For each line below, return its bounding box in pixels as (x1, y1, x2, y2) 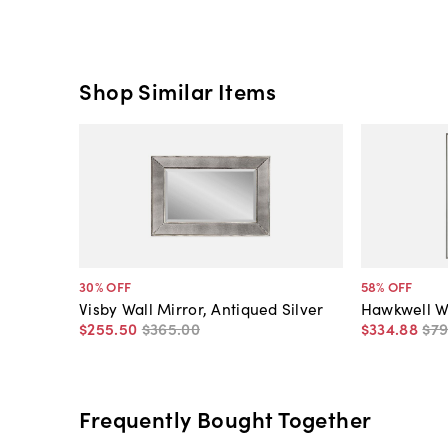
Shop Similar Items (79, 75, 277, 107)
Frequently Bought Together (79, 402, 372, 434)
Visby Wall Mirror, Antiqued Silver (79, 297, 324, 320)
